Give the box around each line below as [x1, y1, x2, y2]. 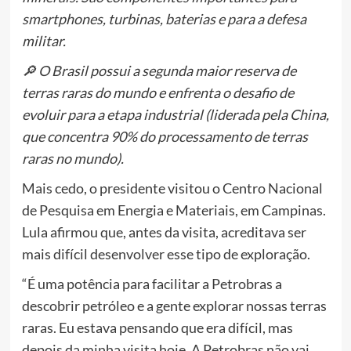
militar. [21, 32, 66, 50]
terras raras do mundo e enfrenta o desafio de [21, 84, 294, 102]
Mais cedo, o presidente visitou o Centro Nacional [21, 179, 323, 197]
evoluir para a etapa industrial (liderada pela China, [21, 106, 329, 124]
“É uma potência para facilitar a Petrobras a [21, 275, 282, 293]
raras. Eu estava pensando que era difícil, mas [21, 319, 293, 337]
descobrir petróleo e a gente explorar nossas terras [21, 297, 327, 315]
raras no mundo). [21, 150, 124, 168]
